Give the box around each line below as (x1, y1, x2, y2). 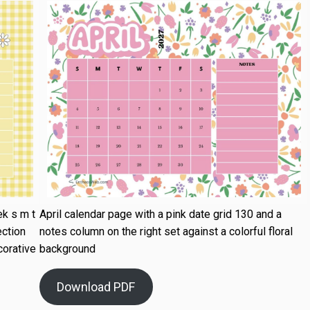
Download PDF (57, 280, 136, 295)
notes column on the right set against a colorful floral (39, 225, 293, 239)
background (39, 242, 95, 256)
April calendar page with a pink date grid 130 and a (39, 208, 282, 221)
